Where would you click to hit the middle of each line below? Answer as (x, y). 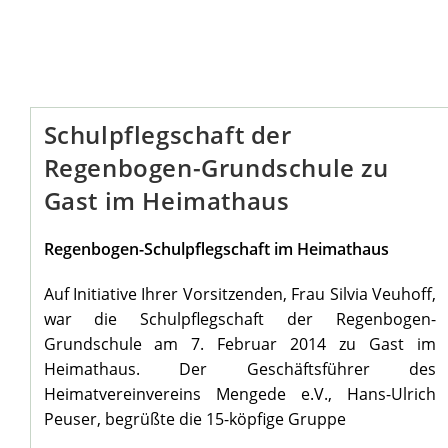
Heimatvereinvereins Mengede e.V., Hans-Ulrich (240, 394)
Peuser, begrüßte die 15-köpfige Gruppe (194, 419)
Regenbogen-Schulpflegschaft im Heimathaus (216, 249)
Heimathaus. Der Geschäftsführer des (240, 369)
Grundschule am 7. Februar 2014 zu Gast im (240, 344)
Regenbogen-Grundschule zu (216, 168)
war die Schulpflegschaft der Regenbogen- (240, 319)
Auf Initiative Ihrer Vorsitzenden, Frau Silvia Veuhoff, (240, 294)
